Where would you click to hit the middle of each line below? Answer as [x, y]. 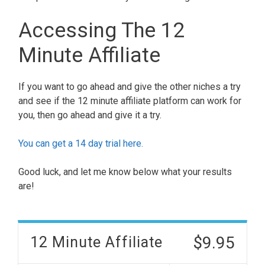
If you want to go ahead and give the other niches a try [130, 86]
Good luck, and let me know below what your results [125, 172]
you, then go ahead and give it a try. [90, 115]
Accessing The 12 [101, 30]
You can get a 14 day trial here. [81, 143]
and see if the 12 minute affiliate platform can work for [130, 101]
